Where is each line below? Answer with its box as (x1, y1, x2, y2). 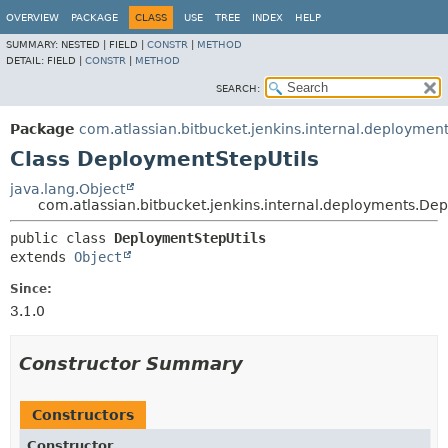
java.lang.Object (10, 181, 125, 197)
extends (10, 249, 74, 265)
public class (10, 230, 114, 246)
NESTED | (61, 39, 109, 50)
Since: (10, 282, 52, 296)
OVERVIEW (6, 12, 59, 23)
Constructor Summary (19, 353, 243, 374)
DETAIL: (6, 55, 47, 66)
